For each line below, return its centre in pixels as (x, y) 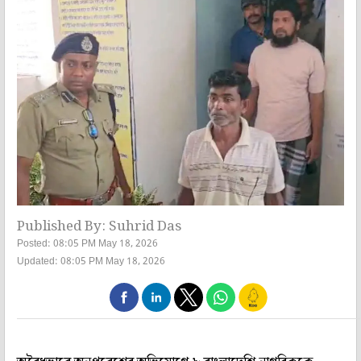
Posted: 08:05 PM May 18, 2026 (87, 244)
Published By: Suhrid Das (99, 226)
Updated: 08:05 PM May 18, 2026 (91, 261)
